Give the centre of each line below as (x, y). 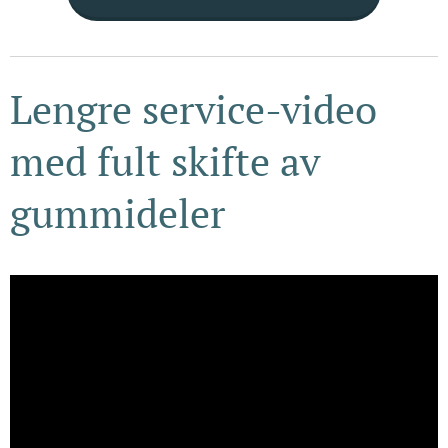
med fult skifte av (165, 160)
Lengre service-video (193, 108)
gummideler (117, 212)
